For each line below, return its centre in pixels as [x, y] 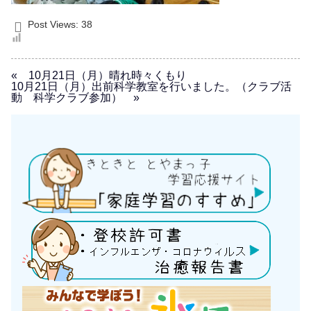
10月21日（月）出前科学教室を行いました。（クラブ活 [151, 87]
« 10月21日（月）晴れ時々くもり [99, 76]
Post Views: [53, 24]
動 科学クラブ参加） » [75, 98]
